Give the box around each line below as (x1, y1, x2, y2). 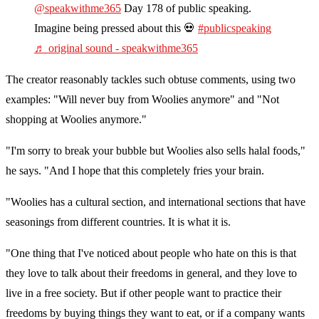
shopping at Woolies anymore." (6, 113, 147, 126)
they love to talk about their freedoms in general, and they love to (6, 267, 297, 280)
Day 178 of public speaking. (121, 2, 251, 15)
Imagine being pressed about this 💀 (34, 22, 198, 35)
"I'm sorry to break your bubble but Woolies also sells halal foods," (6, 145, 305, 157)
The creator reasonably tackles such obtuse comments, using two (6, 73, 296, 86)
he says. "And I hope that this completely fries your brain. (6, 164, 264, 177)
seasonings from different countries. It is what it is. (6, 216, 231, 229)
